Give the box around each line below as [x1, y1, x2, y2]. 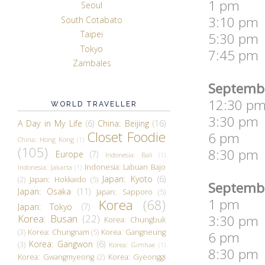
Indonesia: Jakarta [18, 162, 72, 172]
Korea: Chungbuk [104, 214, 166, 225]
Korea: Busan [18, 211, 77, 225]
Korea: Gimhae [109, 240, 156, 249]
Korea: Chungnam [27, 227, 89, 237]
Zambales [72, 57, 111, 69]
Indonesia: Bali [105, 150, 153, 159]
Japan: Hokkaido [30, 174, 86, 185]
